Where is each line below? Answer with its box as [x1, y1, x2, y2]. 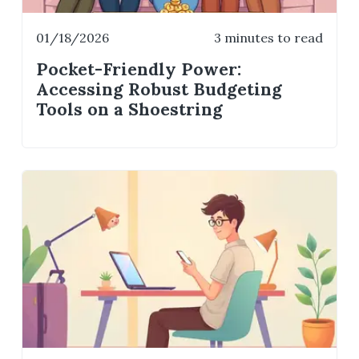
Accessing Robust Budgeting [36, 78, 283, 100]
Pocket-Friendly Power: [36, 58, 242, 80]
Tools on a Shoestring [36, 98, 224, 120]
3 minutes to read [213, 30, 323, 46]
